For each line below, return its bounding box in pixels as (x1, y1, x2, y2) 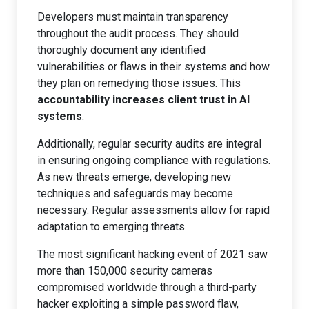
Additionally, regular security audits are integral (37, 137, 261, 150)
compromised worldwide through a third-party (37, 281, 257, 294)
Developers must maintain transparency (37, 10, 228, 23)
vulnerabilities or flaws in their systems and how (37, 60, 270, 73)
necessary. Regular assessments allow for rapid (37, 203, 270, 217)
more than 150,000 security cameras (37, 264, 212, 277)
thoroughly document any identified (37, 43, 206, 57)
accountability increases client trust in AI (37, 93, 250, 106)
